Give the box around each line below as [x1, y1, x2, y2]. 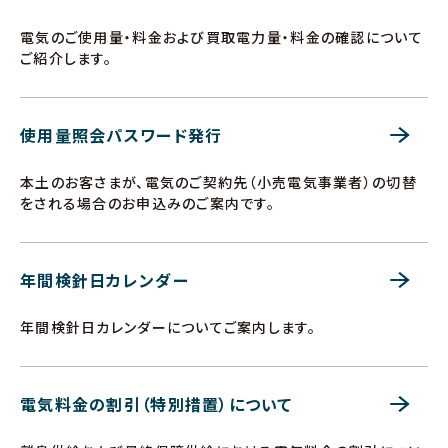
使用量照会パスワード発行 [20, 123, 223, 147]
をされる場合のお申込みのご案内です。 [20, 193, 276, 213]
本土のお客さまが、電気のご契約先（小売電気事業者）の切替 [20, 172, 417, 192]
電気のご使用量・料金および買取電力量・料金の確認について [20, 27, 423, 47]
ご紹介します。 [20, 48, 112, 68]
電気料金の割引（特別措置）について [20, 392, 293, 416]
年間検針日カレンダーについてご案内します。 [20, 317, 316, 337]
